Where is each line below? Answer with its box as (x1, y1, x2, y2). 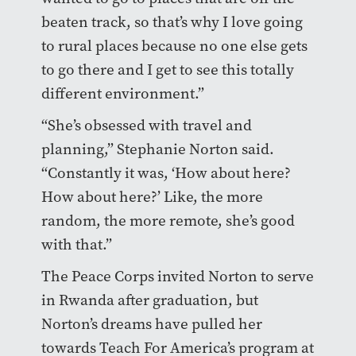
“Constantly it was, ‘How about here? (41, 162, 291, 183)
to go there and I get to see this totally (41, 59, 294, 79)
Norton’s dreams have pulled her (41, 313, 262, 334)
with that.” (41, 234, 115, 254)
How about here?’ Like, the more (41, 186, 263, 207)
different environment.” (41, 83, 207, 103)
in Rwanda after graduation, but (41, 289, 258, 310)
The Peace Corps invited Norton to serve (41, 265, 314, 286)
